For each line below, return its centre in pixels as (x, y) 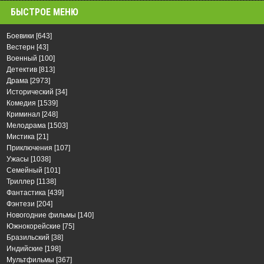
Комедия (21, 103)
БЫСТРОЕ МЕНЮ (44, 12)
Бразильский (28, 237)
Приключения (29, 148)
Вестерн (21, 47)
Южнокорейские (34, 226)
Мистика (21, 136)
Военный (22, 58)
